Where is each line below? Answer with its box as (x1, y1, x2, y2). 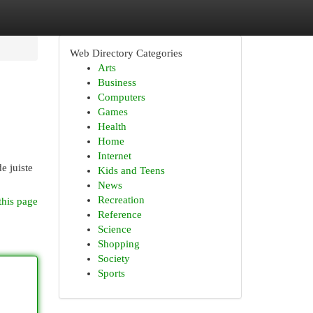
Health (97, 121, 126, 132)
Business (97, 77, 136, 88)
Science (97, 224, 131, 235)
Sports (97, 268, 125, 279)
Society (97, 253, 130, 264)
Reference (97, 209, 142, 220)
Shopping (97, 238, 140, 249)
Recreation (97, 194, 145, 205)
